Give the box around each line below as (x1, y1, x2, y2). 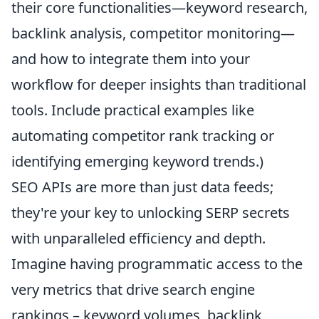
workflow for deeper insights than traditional (11, 75, 306, 95)
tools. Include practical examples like (11, 100, 254, 120)
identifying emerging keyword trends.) (11, 152, 263, 172)
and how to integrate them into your (11, 49, 250, 69)
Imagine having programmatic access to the (11, 254, 303, 274)
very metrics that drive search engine (11, 280, 255, 300)
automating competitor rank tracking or (11, 126, 274, 146)
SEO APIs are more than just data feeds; (11, 177, 273, 197)
